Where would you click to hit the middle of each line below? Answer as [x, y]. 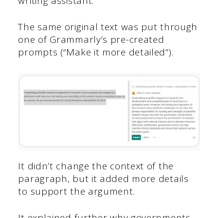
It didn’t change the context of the [96, 166]
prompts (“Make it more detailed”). [96, 52]
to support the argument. [77, 191]
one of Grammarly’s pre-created [91, 40]
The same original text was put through [108, 27]
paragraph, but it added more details [103, 178]
